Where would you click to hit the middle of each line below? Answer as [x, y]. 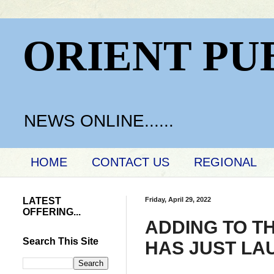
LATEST [42, 201]
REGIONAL [225, 162]
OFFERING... [52, 212]
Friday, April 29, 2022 [178, 199]
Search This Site [61, 241]
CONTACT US [131, 162]
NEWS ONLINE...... [99, 121]
